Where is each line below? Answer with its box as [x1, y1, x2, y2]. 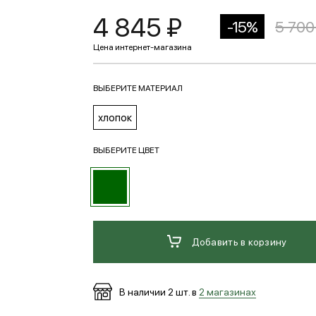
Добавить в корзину [191, 234, 287, 248]
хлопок [97, 110, 132, 124]
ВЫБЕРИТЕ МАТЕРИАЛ [92, 82, 183, 93]
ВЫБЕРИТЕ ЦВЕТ [92, 144, 159, 155]
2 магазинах [198, 284, 256, 298]
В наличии [116, 284, 168, 298]
